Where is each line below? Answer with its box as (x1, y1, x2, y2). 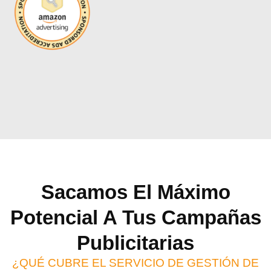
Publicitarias (77, 232, 194, 255)
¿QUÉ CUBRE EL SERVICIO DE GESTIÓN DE (12, 256, 259, 270)
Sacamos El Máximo (41, 181, 230, 204)
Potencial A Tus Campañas (10, 206, 261, 229)
